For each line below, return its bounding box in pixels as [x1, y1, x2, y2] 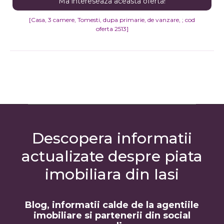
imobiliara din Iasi [45, 165, 179, 184]
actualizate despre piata [21, 147, 202, 166]
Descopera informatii [32, 129, 192, 148]
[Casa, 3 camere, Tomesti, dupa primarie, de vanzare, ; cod [29, 16, 195, 24]
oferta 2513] [95, 25, 128, 33]
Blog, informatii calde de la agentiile [25, 199, 199, 211]
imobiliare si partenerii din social [33, 210, 190, 221]
